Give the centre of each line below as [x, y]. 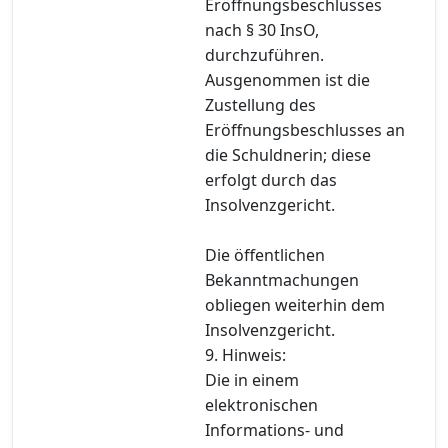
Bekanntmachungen [282, 279]
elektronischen [261, 404]
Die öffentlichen [265, 254]
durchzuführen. [264, 54]
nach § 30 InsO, [262, 29]
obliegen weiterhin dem [295, 304]
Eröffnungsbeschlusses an [305, 129]
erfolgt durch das [271, 179]
